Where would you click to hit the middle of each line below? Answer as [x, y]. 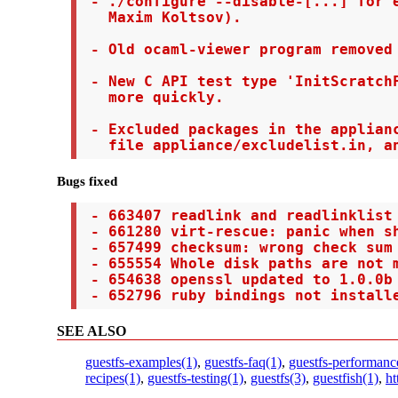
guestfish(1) [346, 378]
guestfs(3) [278, 378]
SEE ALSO [92, 330]
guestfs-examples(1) [141, 362]
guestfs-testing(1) [195, 378]
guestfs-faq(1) [243, 362]
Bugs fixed [87, 180]
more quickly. [152, 98]
